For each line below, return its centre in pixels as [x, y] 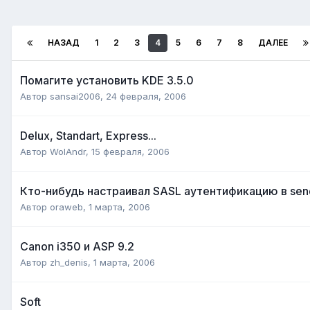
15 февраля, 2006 [130, 151]
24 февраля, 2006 [146, 96]
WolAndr [68, 151]
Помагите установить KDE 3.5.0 [107, 80]
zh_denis [69, 262]
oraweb [66, 207]
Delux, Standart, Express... [88, 135]
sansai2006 [75, 96]
